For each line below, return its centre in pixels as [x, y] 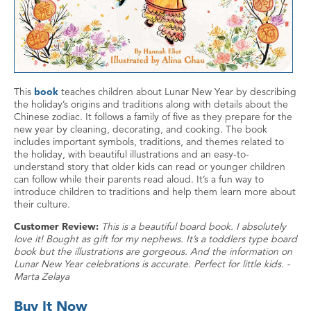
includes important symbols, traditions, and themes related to [149, 141]
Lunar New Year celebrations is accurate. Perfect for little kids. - [152, 263]
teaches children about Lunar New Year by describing [177, 91]
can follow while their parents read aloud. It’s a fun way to [139, 179]
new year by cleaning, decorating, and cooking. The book [141, 129]
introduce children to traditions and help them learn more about [155, 191]
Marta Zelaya [42, 276]
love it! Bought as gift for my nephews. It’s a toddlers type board [155, 238]
